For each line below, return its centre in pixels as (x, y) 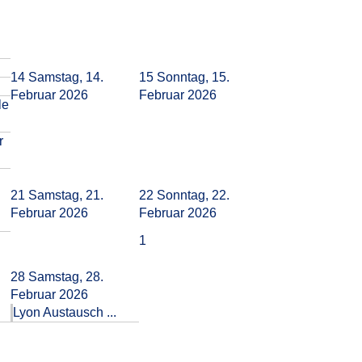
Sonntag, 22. (193, 195)
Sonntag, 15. (193, 77)
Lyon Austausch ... (65, 312)
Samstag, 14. (66, 77)
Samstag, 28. (66, 277)
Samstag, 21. (66, 195)
